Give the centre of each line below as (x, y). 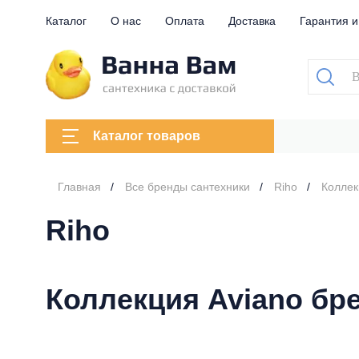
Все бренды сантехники (188, 187)
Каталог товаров (147, 136)
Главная (79, 187)
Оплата (185, 20)
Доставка (252, 20)
